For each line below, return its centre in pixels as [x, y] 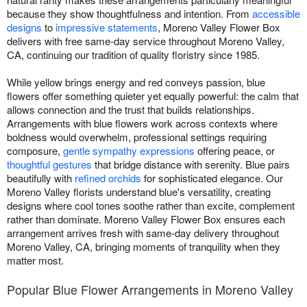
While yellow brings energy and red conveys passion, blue [136, 82]
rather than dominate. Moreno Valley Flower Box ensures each [146, 219]
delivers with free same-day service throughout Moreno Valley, [146, 40]
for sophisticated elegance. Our [212, 177]
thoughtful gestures [49, 164]
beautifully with [41, 177]
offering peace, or [235, 150]
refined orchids [108, 177]
